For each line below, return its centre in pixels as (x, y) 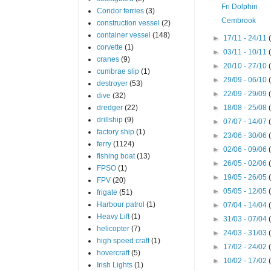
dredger (109, 107)
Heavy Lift (113, 216)
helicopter (113, 228)
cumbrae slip (118, 71)
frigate (107, 192)
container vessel (123, 35)
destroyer (112, 83)
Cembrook (239, 20)
